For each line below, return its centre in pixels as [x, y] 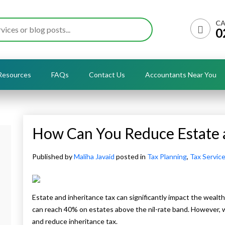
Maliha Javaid [95, 156]
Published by [53, 156]
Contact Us [107, 75]
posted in [132, 156]
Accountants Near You [181, 75]
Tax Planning [167, 156]
